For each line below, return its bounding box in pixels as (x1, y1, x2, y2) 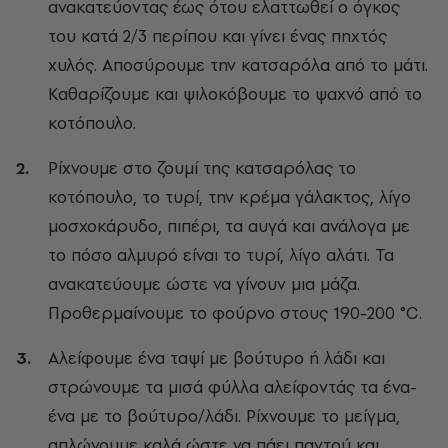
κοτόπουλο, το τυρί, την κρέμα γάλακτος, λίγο (48, 184, 411, 209)
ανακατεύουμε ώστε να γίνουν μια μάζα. (48, 271, 360, 296)
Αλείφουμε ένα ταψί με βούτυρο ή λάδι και (48, 345, 385, 370)
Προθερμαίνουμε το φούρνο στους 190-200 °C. (48, 300, 427, 325)
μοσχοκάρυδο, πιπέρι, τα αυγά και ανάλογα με (48, 213, 410, 238)
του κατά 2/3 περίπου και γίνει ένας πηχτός (48, 23, 387, 48)
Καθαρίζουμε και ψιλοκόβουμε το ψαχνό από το (48, 81, 422, 106)
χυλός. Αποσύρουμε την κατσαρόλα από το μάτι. (48, 52, 428, 77)
